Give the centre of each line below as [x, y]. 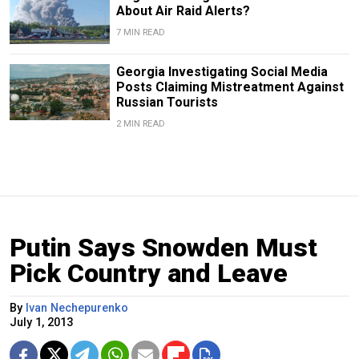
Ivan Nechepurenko [77, 308]
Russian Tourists [167, 102]
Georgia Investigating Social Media [222, 71]
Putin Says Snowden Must [163, 247]
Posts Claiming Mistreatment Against [230, 87]
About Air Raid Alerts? [183, 10]
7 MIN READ [140, 32]
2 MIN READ [140, 123]
